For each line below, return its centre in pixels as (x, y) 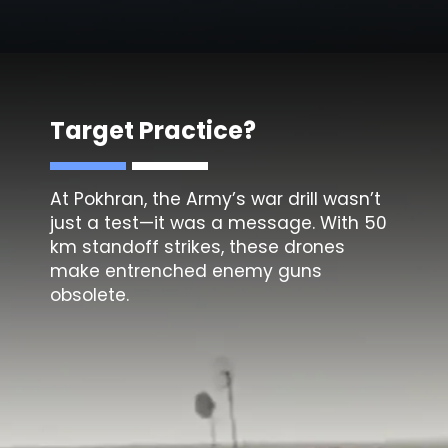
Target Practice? (153, 130)
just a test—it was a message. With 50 (219, 223)
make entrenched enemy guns (186, 271)
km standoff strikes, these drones (198, 247)
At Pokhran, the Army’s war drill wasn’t (216, 199)
